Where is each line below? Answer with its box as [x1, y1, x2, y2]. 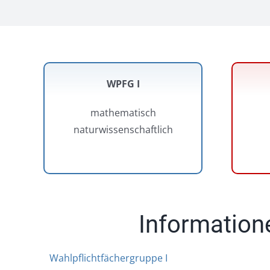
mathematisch [90, 106, 156, 119]
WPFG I [106, 77, 140, 90]
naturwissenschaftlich [73, 123, 173, 136]
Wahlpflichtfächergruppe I [49, 251, 168, 265]
